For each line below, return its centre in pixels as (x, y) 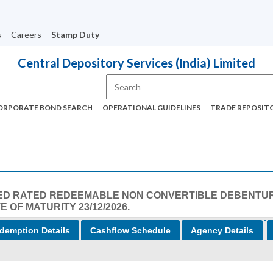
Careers (26, 34)
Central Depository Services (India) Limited (136, 63)
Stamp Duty (75, 34)
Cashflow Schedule (130, 230)
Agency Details (222, 230)
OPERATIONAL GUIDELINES (151, 108)
